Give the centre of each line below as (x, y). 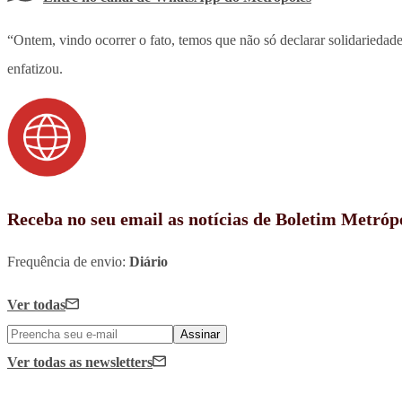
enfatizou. (35, 69)
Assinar (200, 335)
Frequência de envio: (68, 262)
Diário (149, 262)
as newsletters (111, 363)
